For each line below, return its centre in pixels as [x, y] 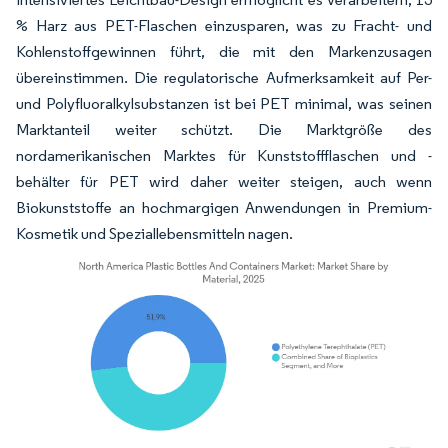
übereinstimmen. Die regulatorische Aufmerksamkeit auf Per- [224, 77]
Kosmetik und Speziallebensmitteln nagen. [154, 233]
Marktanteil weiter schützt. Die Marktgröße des [224, 129]
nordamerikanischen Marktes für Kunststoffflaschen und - [224, 155]
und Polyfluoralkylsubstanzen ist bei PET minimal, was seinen [224, 103]
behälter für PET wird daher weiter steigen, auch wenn [224, 181]
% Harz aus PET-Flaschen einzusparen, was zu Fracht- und [224, 25]
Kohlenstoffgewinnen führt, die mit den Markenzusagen [224, 51]
